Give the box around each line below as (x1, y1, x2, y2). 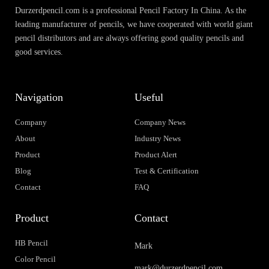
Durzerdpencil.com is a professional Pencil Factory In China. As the (15, 5, 246, 15)
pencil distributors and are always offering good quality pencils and (15, 33, 244, 43)
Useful (134, 91, 163, 104)
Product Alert (134, 150, 177, 160)
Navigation (15, 91, 63, 104)
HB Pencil (15, 238, 48, 248)
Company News (134, 118, 186, 127)
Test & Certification (134, 166, 199, 176)
